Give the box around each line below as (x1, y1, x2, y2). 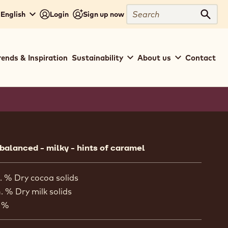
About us (137, 52, 171, 63)
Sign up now (83, 9, 124, 19)
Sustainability (72, 52, 123, 63)
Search (126, 5, 154, 15)
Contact (185, 52, 216, 63)
